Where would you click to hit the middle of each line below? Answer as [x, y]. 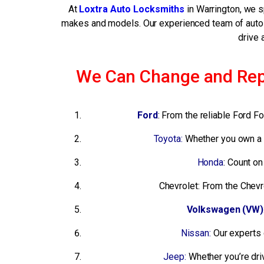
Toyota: [168, 139]
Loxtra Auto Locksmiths [132, 9]
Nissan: [196, 233]
